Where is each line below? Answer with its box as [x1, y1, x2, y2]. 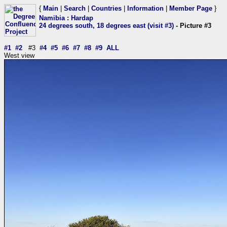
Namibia [39, 14, 65, 22]
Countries [91, 5, 122, 12]
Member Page [169, 5, 212, 12]
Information [127, 5, 164, 12]
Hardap [71, 14, 93, 22]
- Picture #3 [174, 22, 211, 29]
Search [64, 5, 86, 12]
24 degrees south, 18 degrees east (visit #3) [39, 22, 174, 29]
